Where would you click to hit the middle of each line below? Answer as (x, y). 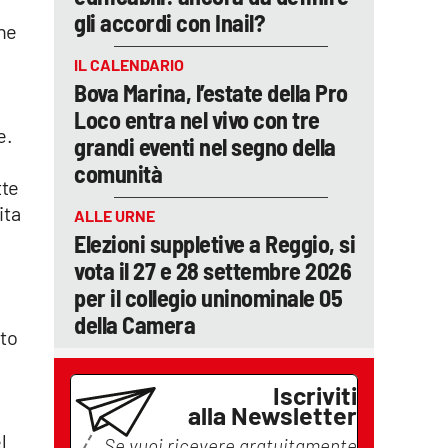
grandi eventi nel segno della (205, 146)
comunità (118, 173)
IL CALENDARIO (129, 64)
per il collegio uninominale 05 (208, 297)
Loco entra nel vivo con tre (197, 119)
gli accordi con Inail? (169, 22)
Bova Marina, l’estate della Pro (211, 92)
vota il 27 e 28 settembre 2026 (212, 270)
